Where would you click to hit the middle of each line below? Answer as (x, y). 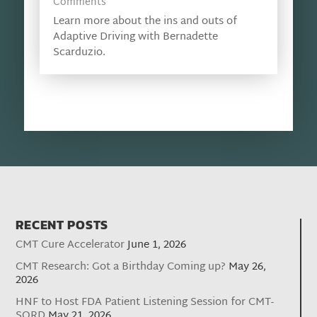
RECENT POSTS (62, 225)
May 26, (248, 267)
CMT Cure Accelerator (70, 246)
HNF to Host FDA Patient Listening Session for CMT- (145, 303)
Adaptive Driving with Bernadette (135, 38)
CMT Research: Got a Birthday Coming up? (121, 267)
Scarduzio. (79, 53)
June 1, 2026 (157, 246)
